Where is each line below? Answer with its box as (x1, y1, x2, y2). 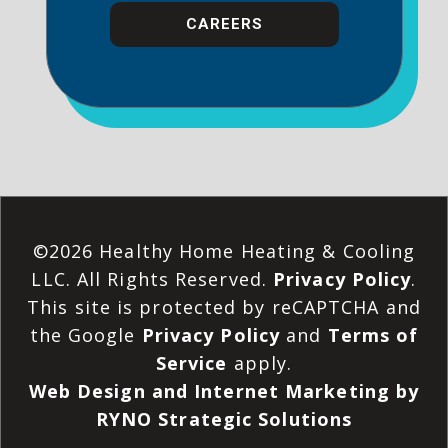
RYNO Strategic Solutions (95, 407, 353, 432)
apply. (227, 351, 293, 376)
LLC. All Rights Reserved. (31, 267, 274, 292)
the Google (29, 323, 142, 348)
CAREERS (185, 15, 263, 34)
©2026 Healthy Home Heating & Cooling (32, 239, 416, 264)
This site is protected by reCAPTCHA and (27, 295, 421, 320)
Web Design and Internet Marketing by (28, 379, 420, 404)
